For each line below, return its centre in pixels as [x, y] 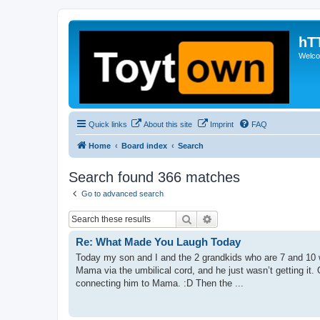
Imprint [222, 124]
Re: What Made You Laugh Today [158, 241]
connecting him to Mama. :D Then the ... [160, 283]
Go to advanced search [122, 194]
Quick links [108, 124]
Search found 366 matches [154, 177]
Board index [144, 146]
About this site [168, 124]
